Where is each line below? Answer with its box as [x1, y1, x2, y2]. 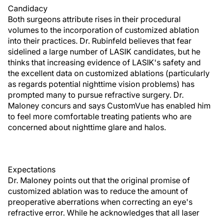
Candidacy [8, 3, 48, 13]
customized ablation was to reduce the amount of [8, 186, 188, 196]
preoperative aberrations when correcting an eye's [8, 197, 192, 207]
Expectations [8, 165, 55, 174]
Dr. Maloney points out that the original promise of [8, 175, 190, 185]
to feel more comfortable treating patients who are [8, 111, 192, 121]
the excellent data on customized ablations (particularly [8, 68, 210, 78]
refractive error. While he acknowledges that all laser [8, 208, 199, 218]
